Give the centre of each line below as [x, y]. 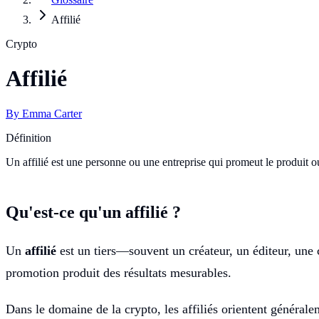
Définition [28, 137]
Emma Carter [52, 113]
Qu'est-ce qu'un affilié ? [93, 212]
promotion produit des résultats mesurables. [119, 272]
